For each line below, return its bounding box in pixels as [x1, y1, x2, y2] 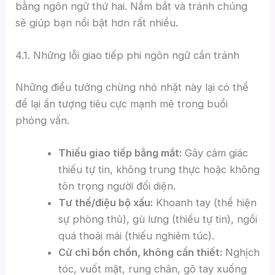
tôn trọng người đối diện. [58, 179, 176, 192]
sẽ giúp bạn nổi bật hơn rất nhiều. [15, 16, 179, 29]
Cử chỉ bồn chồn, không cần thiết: [58, 246, 222, 258]
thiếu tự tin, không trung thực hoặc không [58, 163, 260, 176]
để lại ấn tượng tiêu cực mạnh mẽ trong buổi [15, 97, 228, 110]
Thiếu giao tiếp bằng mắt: [58, 146, 182, 159]
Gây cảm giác [181, 146, 248, 159]
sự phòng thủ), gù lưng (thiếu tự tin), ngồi [58, 212, 257, 225]
